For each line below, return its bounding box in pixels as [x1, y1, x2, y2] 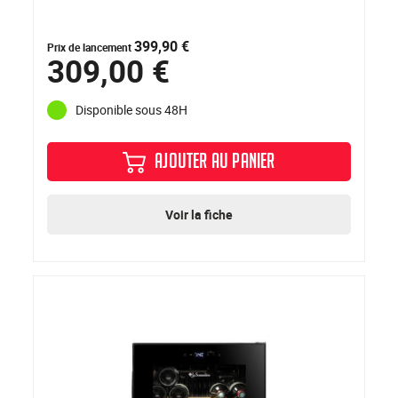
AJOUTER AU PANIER [155, 150, 275, 177]
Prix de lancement [47, 39, 135, 54]
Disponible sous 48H [76, 101, 188, 119]
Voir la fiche [165, 205, 233, 223]
